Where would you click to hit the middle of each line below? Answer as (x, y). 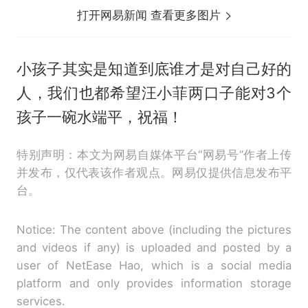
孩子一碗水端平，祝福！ (99, 117)
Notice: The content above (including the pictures (154, 229)
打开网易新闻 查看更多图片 (151, 15)
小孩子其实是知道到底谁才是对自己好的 (154, 68)
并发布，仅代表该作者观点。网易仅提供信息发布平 (154, 172)
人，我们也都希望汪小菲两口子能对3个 (154, 92)
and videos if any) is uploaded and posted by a (154, 247)
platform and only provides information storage (154, 283)
